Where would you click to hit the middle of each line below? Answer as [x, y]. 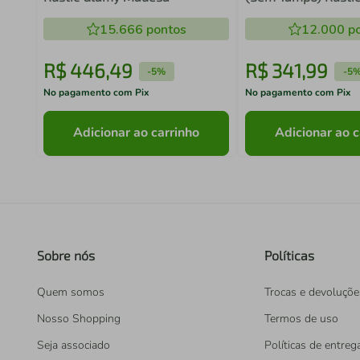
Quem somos [71, 292]
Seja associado [74, 345]
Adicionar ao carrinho [137, 133]
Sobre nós [66, 255]
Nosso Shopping [79, 319]
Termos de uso [301, 319]
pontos [164, 30]
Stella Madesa [288, 12]
